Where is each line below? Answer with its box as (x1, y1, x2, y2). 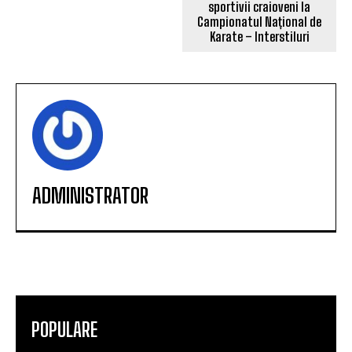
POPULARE (31, 317, 97, 341)
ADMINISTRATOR (32, 182, 148, 208)
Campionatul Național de (197, 13, 322, 29)
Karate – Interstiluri (209, 28, 310, 44)
